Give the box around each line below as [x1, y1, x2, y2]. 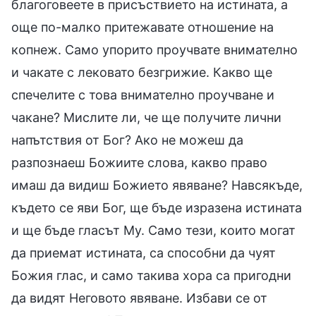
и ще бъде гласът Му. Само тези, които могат [11, 222, 296, 238]
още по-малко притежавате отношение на [11, 19, 274, 35]
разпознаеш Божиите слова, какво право [11, 154, 267, 170]
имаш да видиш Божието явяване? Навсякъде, [11, 177, 303, 193]
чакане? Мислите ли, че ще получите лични [11, 109, 281, 125]
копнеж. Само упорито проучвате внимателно [11, 42, 298, 57]
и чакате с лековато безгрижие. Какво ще [11, 64, 272, 80]
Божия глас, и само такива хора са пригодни [11, 267, 291, 283]
